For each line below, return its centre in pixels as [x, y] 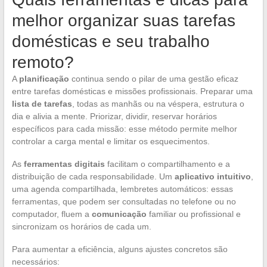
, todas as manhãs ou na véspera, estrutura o [158, 103]
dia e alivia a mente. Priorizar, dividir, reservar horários [114, 116]
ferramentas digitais [64, 164]
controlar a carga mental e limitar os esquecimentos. [111, 141]
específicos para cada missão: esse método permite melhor [124, 128]
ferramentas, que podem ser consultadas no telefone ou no [124, 201]
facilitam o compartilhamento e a [167, 164]
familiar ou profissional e [193, 214]
